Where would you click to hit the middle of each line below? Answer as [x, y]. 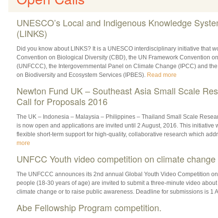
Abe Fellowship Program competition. [89, 207]
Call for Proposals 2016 [62, 101]
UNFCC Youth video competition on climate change [116, 158]
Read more [162, 75]
